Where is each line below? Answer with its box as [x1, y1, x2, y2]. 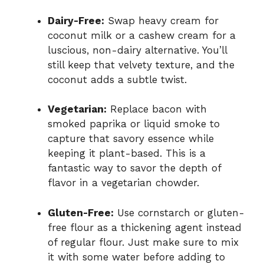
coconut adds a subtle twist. [48, 73, 187, 85]
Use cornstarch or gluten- [114, 206, 245, 219]
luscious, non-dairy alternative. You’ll [48, 44, 227, 56]
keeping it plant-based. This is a [48, 147, 206, 160]
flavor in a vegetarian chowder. [48, 177, 199, 189]
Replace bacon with [107, 103, 207, 115]
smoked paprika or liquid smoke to [48, 118, 220, 130]
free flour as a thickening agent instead [48, 221, 242, 233]
